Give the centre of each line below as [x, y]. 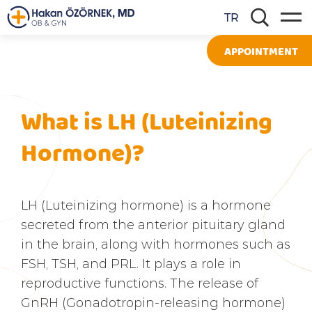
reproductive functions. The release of [140, 283]
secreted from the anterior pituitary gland [153, 224]
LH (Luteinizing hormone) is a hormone [146, 205]
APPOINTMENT [261, 50]
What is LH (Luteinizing [147, 120]
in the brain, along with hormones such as [156, 244]
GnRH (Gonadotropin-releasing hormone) [153, 302]
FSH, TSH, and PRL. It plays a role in [131, 263]
